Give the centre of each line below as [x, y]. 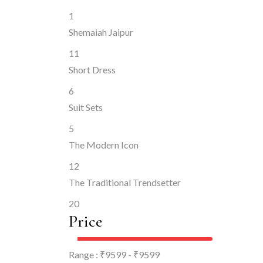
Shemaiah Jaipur [101, 32]
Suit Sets [86, 107]
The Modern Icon [104, 145]
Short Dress [92, 70]
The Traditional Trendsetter [125, 182]
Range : [84, 254]
